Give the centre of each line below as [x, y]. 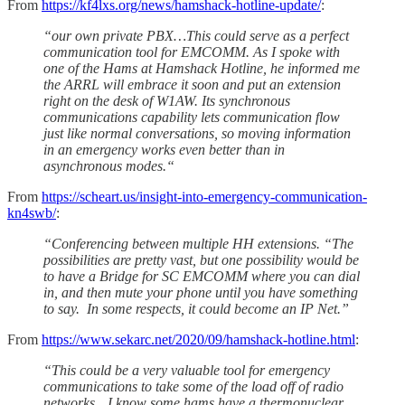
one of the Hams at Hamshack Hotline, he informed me [202, 68]
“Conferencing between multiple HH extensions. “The [198, 243]
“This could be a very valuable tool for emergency [187, 370]
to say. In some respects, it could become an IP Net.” [196, 308]
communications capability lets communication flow [192, 117]
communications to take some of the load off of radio [193, 386]
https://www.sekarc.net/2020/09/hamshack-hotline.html [198, 339]
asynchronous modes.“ [109, 165]
